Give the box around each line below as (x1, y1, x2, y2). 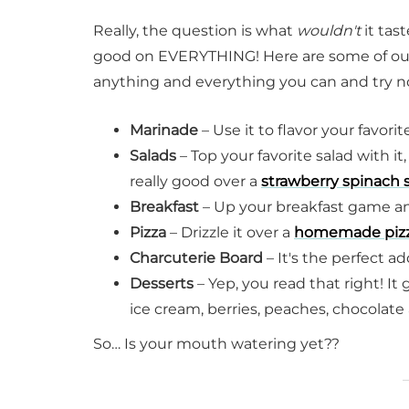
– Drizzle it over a (166, 224, 294, 242)
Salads (130, 147, 176, 165)
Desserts (130, 275, 194, 293)
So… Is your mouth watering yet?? (93, 335, 340, 353)
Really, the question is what (93, 22, 297, 40)
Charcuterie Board (130, 249, 263, 267)
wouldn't (297, 22, 361, 40)
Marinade (130, 121, 198, 140)
